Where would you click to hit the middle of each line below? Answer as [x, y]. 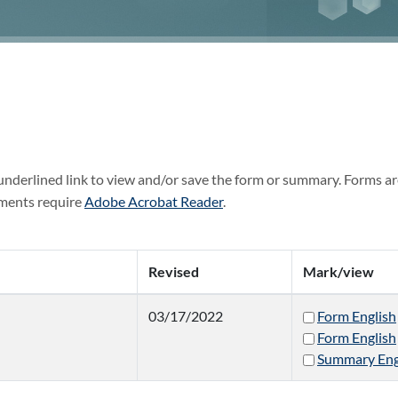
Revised [174, 271]
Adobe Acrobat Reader [154, 201]
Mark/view [338, 271]
